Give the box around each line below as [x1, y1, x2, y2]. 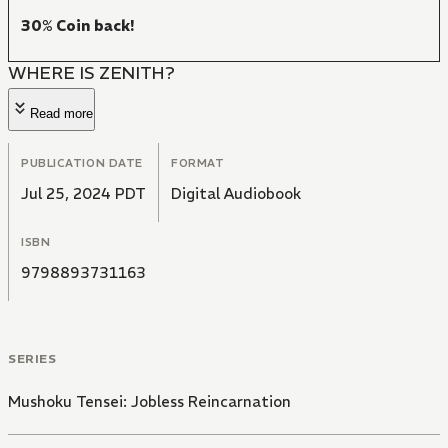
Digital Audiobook [171, 184, 301, 204]
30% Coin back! [21, 16, 135, 36]
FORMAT [171, 156, 225, 171]
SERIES [8, 351, 57, 367]
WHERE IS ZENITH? [8, 62, 175, 85]
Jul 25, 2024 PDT [21, 184, 146, 204]
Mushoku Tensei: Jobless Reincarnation [8, 392, 291, 412]
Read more [30, 106, 93, 122]
